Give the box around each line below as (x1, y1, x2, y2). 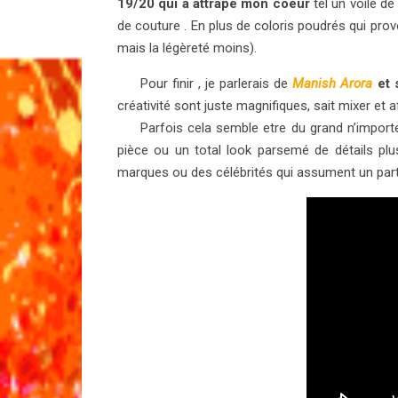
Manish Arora (292, 75, 373, 92)
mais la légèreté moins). (117, 39, 257, 56)
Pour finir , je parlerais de (117, 75, 293, 92)
